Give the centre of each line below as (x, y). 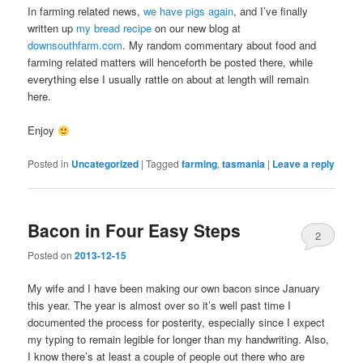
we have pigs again (189, 11)
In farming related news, (86, 11)
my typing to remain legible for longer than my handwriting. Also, (179, 340)
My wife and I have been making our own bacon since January (174, 288)
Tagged (163, 163)
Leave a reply (304, 163)
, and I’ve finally (271, 11)
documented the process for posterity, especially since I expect (177, 322)
